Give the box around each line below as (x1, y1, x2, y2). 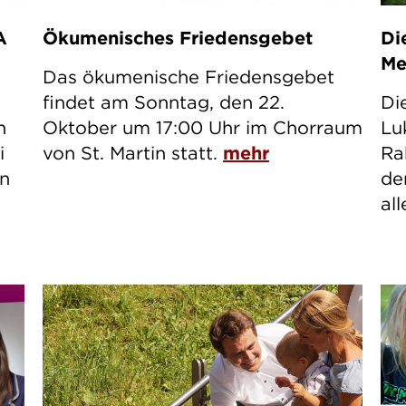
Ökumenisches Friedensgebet (42, 26, 313, 50)
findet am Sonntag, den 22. (42, 91, 285, 114)
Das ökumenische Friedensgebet (42, 65, 334, 89)
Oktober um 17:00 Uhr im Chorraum (42, 116, 362, 140)
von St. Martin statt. (42, 141, 223, 165)
